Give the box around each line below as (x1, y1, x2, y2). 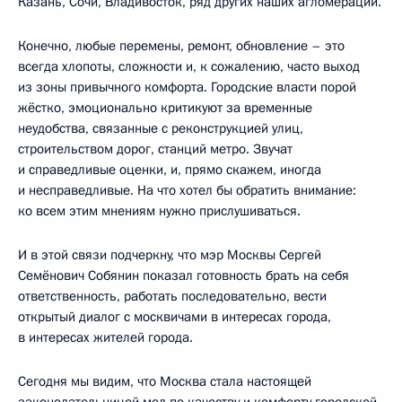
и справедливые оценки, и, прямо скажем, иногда (18, 161, 321, 179)
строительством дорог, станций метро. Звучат (18, 140, 293, 159)
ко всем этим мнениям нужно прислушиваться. (18, 202, 301, 221)
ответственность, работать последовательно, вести (18, 287, 327, 306)
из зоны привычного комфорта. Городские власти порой (18, 78, 356, 97)
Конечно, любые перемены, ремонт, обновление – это (18, 37, 345, 56)
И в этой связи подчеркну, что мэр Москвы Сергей (18, 246, 321, 265)
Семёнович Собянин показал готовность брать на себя (18, 267, 349, 285)
